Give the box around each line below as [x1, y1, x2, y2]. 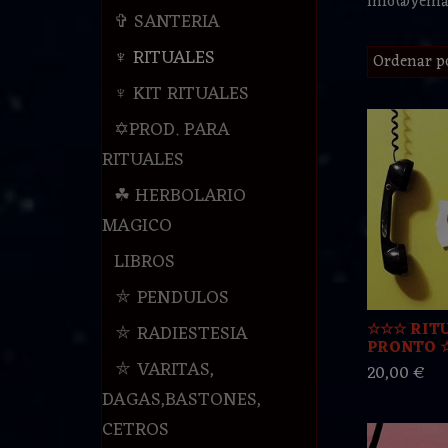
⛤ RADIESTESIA [113, 318, 248, 351]
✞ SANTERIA [113, 6, 220, 39]
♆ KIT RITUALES [113, 78, 249, 111]
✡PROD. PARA [113, 114, 230, 147]
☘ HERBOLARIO [113, 180, 246, 213]
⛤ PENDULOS [113, 282, 229, 315]
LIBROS [113, 246, 175, 279]
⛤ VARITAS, [113, 354, 214, 387]
